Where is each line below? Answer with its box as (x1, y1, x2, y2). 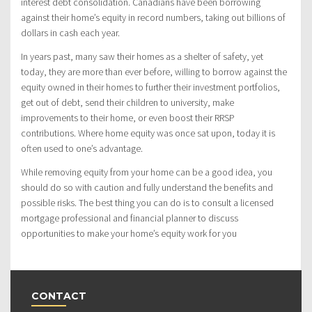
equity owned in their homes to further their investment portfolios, (21, 80, 280, 93)
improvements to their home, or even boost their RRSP (21, 111, 235, 124)
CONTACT (31, 289, 86, 302)
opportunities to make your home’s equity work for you (21, 226, 237, 240)
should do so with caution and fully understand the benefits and (21, 180, 273, 194)
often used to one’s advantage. (21, 141, 143, 155)
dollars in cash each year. (21, 26, 120, 39)
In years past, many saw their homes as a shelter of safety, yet (21, 49, 263, 63)
